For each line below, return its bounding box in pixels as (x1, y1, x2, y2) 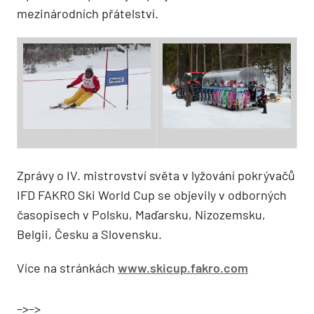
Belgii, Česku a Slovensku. (17, 226, 162, 243)
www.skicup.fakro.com (118, 260, 248, 276)
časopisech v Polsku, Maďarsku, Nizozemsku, (17, 207, 266, 223)
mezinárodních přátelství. (17, 6, 158, 22)
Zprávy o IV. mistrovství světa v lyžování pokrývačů (17, 168, 295, 184)
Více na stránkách (17, 260, 118, 276)
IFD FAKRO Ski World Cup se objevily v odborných (17, 187, 287, 203)
